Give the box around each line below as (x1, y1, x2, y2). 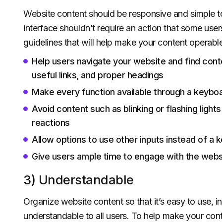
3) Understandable (23, 172, 134, 187)
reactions (32, 117, 70, 128)
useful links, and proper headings (32, 70, 164, 80)
